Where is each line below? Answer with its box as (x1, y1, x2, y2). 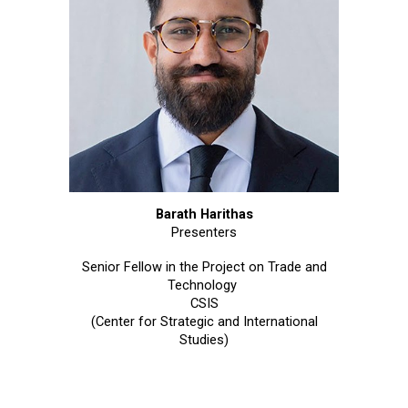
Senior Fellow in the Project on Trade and (81, 259, 327, 276)
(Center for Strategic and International (90, 313, 318, 331)
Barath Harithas (155, 206, 253, 223)
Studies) (179, 331, 229, 349)
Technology (168, 277, 240, 294)
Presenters (171, 224, 237, 241)
